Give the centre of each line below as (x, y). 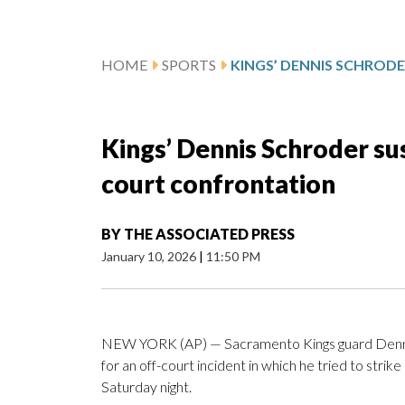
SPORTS (189, 65)
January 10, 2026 (150, 257)
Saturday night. (146, 387)
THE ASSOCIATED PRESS (209, 234)
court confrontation (218, 184)
